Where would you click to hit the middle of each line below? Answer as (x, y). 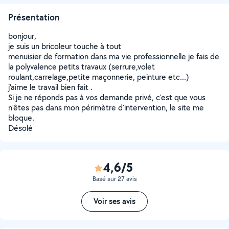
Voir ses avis (114, 201)
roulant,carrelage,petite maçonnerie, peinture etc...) (99, 77)
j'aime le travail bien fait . (50, 87)
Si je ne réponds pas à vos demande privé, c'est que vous (107, 97)
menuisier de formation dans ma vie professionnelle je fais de (114, 56)
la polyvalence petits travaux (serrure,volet (82, 67)
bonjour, (22, 36)
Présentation (34, 17)
